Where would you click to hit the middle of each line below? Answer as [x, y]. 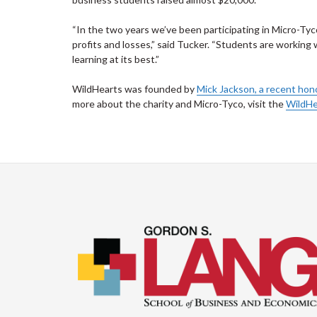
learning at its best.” [116, 59]
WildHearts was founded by [134, 89]
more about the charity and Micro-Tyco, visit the [179, 104]
